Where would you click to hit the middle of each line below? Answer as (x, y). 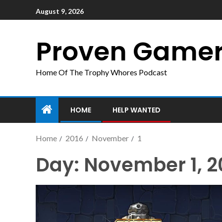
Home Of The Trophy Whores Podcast (101, 72)
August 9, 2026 (60, 11)
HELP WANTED (137, 110)
